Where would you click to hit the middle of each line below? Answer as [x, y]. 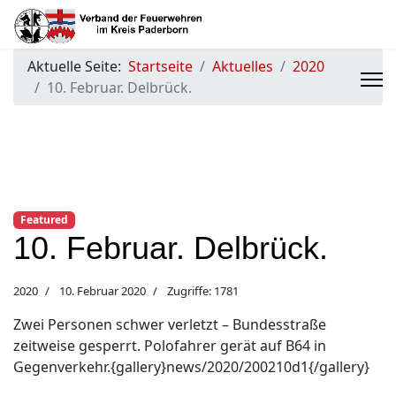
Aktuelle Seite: [78, 66]
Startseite [160, 66]
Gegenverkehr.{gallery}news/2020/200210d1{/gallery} [191, 367]
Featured [44, 220]
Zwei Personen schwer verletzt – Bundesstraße [170, 325]
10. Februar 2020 [103, 291]
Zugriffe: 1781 [203, 291]
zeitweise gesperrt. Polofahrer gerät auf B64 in [170, 346]
